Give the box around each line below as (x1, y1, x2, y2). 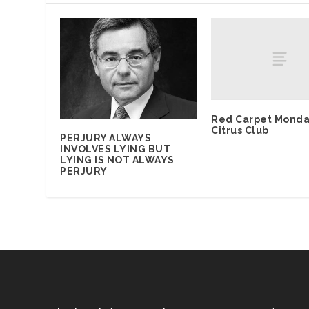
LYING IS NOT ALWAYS (60, 154, 175, 166)
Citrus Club (211, 125, 269, 137)
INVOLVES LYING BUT (60, 143, 171, 155)
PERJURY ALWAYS (60, 132, 152, 144)
